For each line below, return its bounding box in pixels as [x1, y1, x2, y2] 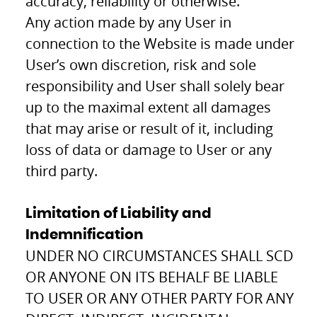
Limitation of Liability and [25, 206, 212, 221]
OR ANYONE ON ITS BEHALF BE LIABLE [25, 267, 279, 287]
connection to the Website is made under [25, 33, 295, 53]
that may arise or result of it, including [25, 118, 274, 138]
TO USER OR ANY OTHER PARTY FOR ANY [25, 288, 294, 308]
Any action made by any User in [25, 12, 232, 32]
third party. [25, 161, 98, 180]
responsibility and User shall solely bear [25, 76, 285, 96]
